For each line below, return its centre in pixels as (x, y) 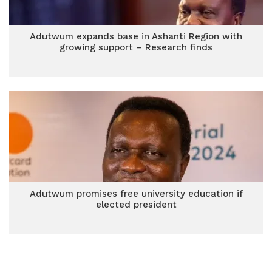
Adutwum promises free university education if (136, 194)
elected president (136, 205)
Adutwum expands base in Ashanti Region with (136, 36)
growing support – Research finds (136, 47)
